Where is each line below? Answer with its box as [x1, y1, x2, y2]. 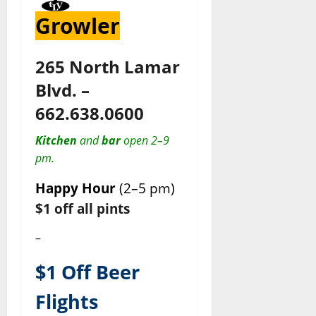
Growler [35, 11, 120, 41]
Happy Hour [35, 179, 116, 197]
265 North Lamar [35, 55, 180, 79]
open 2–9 [121, 133, 169, 149]
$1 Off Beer [35, 260, 140, 286]
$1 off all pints [35, 200, 130, 218]
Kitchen [35, 133, 77, 149]
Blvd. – [35, 78, 90, 102]
